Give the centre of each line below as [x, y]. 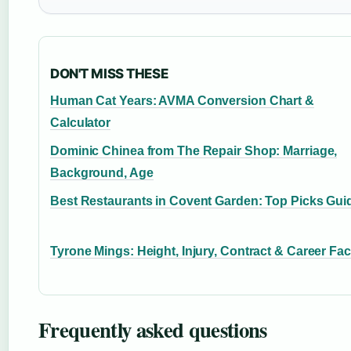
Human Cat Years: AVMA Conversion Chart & [182, 101]
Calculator [81, 123]
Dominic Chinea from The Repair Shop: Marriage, [194, 151]
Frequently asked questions [153, 329]
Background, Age [102, 173]
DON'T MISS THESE [109, 74]
